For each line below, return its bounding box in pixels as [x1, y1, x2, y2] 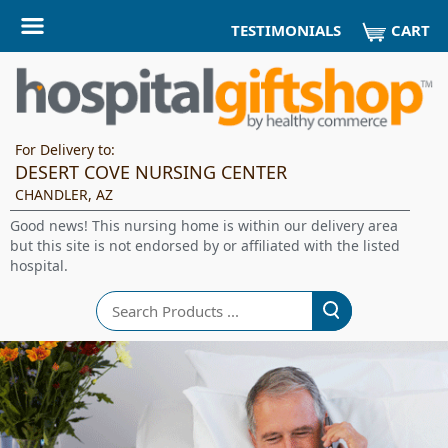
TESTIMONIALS [230, 20, 341, 41]
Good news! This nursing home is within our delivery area [10, 216, 398, 235]
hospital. [10, 256, 68, 275]
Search [94, 290, 141, 309]
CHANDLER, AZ [15, 185, 113, 204]
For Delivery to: [15, 140, 115, 159]
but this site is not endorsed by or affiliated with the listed [10, 236, 400, 255]
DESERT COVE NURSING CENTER [15, 160, 287, 184]
